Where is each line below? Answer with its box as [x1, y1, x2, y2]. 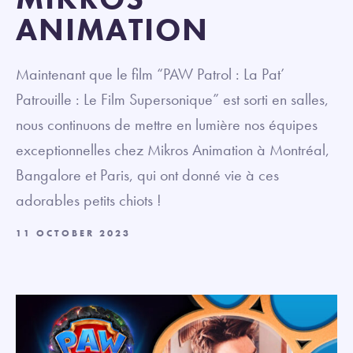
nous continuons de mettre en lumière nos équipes [16, 114, 318, 135]
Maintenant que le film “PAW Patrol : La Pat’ [16, 64, 284, 84]
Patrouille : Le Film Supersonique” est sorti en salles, [16, 89, 329, 110]
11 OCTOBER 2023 [16, 227, 131, 240]
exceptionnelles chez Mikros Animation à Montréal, [16, 139, 329, 160]
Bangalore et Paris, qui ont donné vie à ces [16, 165, 279, 185]
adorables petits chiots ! [16, 190, 162, 210]
